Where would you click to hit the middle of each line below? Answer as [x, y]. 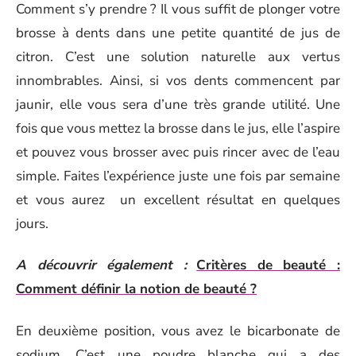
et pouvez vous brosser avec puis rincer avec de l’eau [178, 152]
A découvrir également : [101, 265]
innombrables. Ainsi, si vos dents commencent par [178, 80]
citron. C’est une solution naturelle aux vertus [178, 56]
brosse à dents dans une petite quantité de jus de [178, 33]
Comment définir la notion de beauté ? [136, 289]
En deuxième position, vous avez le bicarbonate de [178, 331]
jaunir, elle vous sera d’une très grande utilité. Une [178, 104]
